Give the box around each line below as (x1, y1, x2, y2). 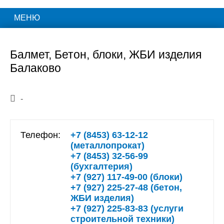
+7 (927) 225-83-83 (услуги (70, 203, 183, 213)
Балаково (10, 61, 61, 74)
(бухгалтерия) (70, 161, 132, 171)
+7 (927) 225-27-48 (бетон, (70, 182, 182, 192)
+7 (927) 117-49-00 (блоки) (70, 172, 182, 182)
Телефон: (20, 130, 60, 140)
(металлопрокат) (70, 140, 144, 150)
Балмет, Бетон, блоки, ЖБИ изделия (10, 48, 201, 61)
